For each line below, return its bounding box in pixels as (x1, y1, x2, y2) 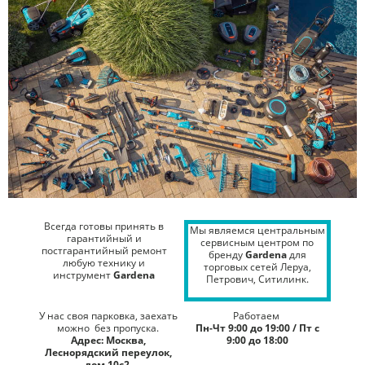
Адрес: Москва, (70, 332, 146, 347)
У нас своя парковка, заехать (38, 308, 178, 323)
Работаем (232, 308, 282, 323)
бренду (208, 247, 245, 262)
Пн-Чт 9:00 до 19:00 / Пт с (195, 320, 319, 335)
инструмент (53, 267, 113, 282)
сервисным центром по (200, 235, 314, 249)
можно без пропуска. (57, 320, 159, 335)
